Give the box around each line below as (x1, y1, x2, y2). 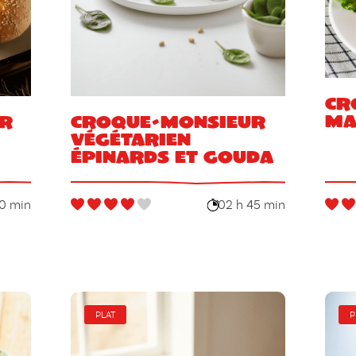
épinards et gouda (70, 145, 273, 168)
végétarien (70, 128, 191, 150)
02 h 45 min (218, 199, 286, 212)
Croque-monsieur (70, 110, 265, 133)
